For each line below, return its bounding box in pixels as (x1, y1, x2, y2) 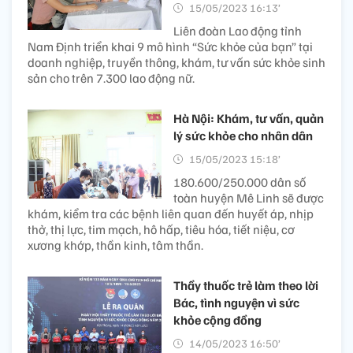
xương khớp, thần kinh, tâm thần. (28, 236, 203, 253)
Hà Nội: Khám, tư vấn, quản (173, 110, 324, 126)
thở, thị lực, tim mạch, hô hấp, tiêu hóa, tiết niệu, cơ (28, 221, 295, 237)
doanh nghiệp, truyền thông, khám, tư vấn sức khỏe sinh (28, 54, 325, 70)
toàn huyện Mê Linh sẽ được (173, 189, 324, 206)
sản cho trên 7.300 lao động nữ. (28, 69, 195, 86)
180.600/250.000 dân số (173, 173, 306, 190)
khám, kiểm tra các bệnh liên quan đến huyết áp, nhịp (28, 205, 314, 221)
